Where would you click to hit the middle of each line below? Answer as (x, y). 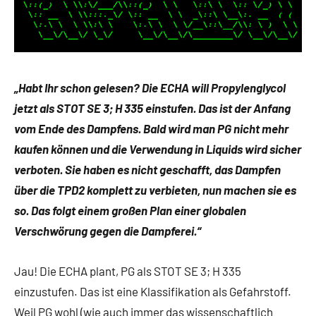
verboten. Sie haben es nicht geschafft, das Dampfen (147, 170)
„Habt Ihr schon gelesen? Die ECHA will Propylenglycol (150, 88)
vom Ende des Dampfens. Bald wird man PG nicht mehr (151, 129)
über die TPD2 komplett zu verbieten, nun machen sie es (155, 190)
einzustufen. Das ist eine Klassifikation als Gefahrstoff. (153, 292)
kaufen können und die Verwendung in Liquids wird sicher (158, 149)
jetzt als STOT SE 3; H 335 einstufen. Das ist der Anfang (152, 108)
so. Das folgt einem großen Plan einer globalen (130, 211)
